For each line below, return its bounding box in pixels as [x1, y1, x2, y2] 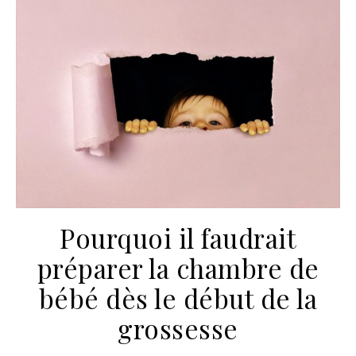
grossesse [118, 311, 238, 346]
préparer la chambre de [37, 250, 319, 286]
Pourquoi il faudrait [60, 220, 296, 256]
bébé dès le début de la [38, 281, 318, 316]
